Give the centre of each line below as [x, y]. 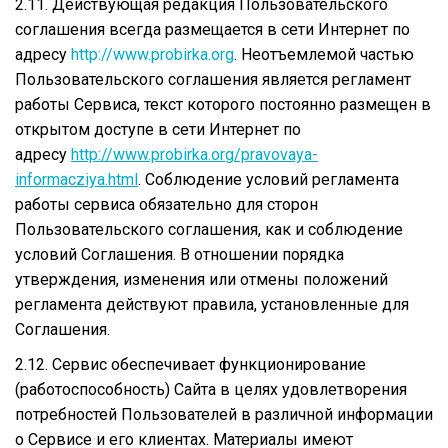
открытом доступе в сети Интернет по [158, 129]
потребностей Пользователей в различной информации [224, 414]
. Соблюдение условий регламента [268, 179]
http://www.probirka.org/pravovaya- [194, 154]
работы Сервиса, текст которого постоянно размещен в [223, 104]
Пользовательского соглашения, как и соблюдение [209, 229]
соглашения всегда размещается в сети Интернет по [212, 29]
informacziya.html [76, 179]
